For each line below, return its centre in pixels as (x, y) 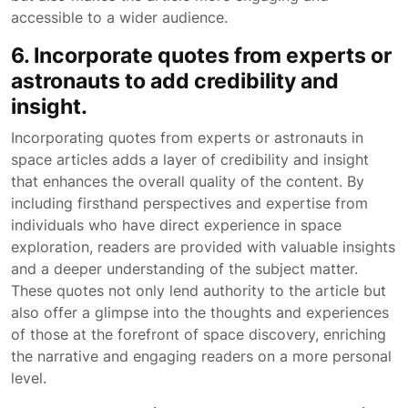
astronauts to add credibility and (175, 81)
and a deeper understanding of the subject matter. (184, 269)
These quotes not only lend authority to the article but (199, 291)
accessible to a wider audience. (119, 17)
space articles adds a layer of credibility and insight (190, 159)
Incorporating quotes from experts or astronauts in (187, 138)
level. (29, 378)
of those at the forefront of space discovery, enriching (199, 334)
